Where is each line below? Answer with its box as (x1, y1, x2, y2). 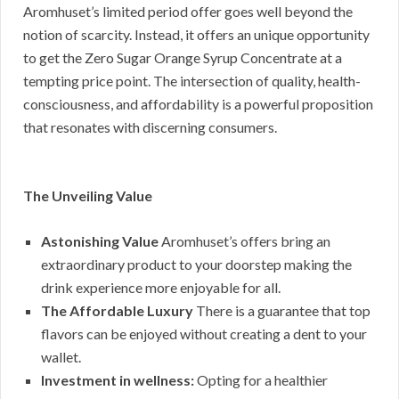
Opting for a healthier (194, 370, 328, 388)
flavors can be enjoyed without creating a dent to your (41, 324, 367, 342)
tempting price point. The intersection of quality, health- (23, 71, 361, 89)
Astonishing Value (41, 232, 159, 249)
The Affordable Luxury (41, 301, 193, 319)
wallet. (41, 347, 81, 365)
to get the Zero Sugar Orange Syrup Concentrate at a (23, 48, 342, 66)
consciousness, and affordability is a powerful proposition (23, 94, 373, 112)
